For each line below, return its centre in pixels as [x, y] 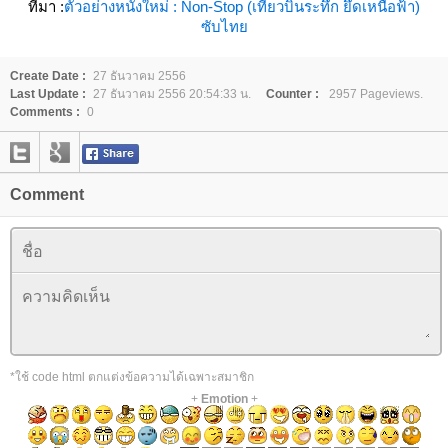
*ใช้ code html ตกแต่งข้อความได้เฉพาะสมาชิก [132, 377]
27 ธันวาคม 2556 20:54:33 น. [172, 94]
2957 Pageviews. [374, 94]
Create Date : [48, 76]
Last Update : [48, 94]
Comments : [45, 112]
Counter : [292, 94]
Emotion [224, 399]
